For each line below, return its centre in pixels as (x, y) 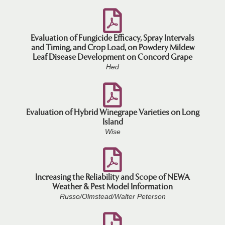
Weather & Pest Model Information (113, 186)
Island (113, 122)
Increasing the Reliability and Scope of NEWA (113, 177)
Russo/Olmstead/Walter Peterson (113, 196)
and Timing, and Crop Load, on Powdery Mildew (113, 47)
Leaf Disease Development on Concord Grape (113, 57)
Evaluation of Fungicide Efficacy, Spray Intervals (113, 38)
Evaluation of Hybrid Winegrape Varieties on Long (113, 112)
